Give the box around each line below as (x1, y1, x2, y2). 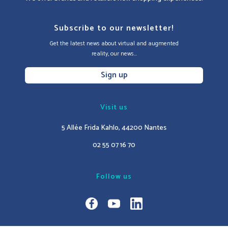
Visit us (100, 102, 128, 114)
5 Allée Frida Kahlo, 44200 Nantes (62, 122, 166, 134)
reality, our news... (91, 49, 137, 59)
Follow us (96, 171, 132, 183)
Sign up (100, 68, 128, 82)
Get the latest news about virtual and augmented (49, 39, 179, 49)
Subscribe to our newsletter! (54, 21, 174, 36)
